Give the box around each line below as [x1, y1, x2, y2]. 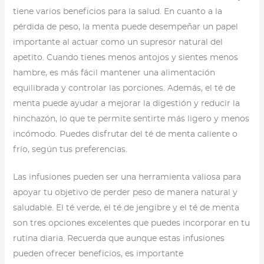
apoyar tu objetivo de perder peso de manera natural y [12, 189, 237, 197]
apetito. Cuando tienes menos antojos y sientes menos [12, 54, 238, 62]
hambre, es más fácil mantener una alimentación [12, 69, 215, 78]
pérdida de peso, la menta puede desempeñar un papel [12, 23, 238, 32]
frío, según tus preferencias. [12, 146, 127, 154]
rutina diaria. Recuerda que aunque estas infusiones [12, 235, 225, 243]
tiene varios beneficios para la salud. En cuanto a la [12, 8, 222, 16]
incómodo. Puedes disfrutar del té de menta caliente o [12, 130, 237, 139]
